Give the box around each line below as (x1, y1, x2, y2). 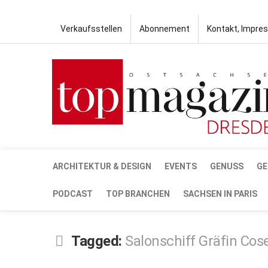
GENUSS (210, 161, 243, 171)
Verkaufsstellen (60, 24, 122, 33)
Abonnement (139, 24, 190, 33)
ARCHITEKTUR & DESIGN (53, 161, 151, 171)
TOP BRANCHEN (106, 188, 170, 199)
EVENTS (165, 161, 197, 171)
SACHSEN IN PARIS (183, 188, 257, 199)
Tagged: (71, 232, 125, 249)
